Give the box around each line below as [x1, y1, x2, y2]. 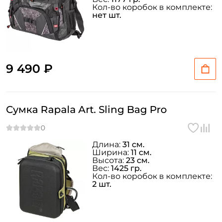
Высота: [92, 156, 126, 165]
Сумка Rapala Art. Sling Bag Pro [6, 104, 167, 115]
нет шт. [92, 10, 121, 20]
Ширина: [92, 148, 131, 157]
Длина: [92, 140, 122, 149]
